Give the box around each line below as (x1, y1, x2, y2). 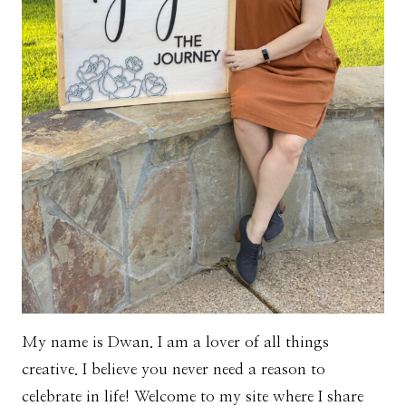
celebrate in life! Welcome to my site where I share (22, 388, 363, 404)
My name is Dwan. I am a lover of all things (22, 333, 329, 350)
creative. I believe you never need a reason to (22, 361, 325, 377)
